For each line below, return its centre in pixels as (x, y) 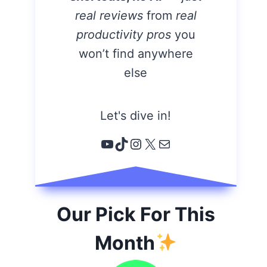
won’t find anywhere (136, 54)
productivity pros (124, 35)
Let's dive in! (136, 116)
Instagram (163, 143)
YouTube (129, 143)
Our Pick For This (136, 214)
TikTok (136, 143)
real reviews (111, 15)
